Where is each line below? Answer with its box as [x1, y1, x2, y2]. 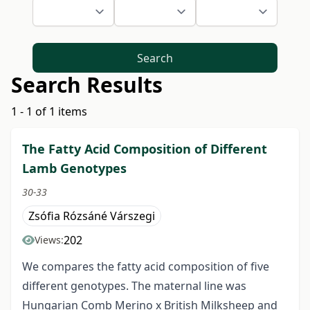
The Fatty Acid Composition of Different [22, 140, 267, 158]
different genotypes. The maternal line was [22, 278, 246, 294]
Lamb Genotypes [22, 160, 127, 177]
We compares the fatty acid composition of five [22, 259, 269, 275]
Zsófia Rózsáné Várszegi [28, 208, 155, 224]
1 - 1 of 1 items [11, 104, 87, 120]
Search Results [11, 71, 163, 100]
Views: [35, 233, 64, 247]
